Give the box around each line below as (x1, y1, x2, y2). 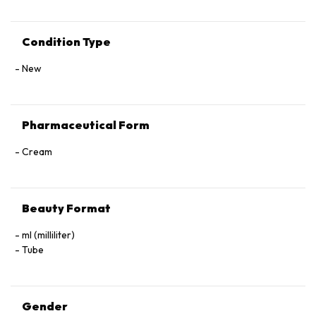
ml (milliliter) (22, 229, 75, 241)
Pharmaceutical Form (22, 118, 150, 132)
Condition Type (22, 35, 111, 49)
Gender (22, 299, 68, 313)
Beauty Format (22, 201, 111, 215)
